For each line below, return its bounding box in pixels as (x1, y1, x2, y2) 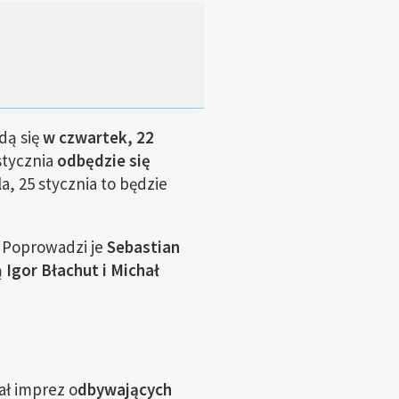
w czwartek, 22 (38, 126, 154, 148)
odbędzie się (56, 150, 151, 171)
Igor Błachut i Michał (5, 259, 159, 281)
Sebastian (106, 236, 180, 257)
